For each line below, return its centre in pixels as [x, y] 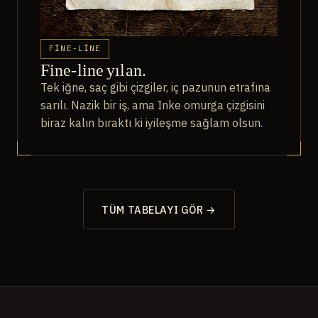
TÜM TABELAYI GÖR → [159, 209]
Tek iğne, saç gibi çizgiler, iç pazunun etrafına [155, 88]
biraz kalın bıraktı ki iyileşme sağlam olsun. [152, 123]
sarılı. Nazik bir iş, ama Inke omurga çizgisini [153, 105]
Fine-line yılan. [93, 70]
